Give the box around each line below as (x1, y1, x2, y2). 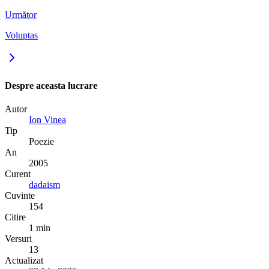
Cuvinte (5, 190, 35, 201)
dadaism (29, 179, 60, 190)
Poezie (29, 136, 54, 147)
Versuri (5, 233, 32, 244)
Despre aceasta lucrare (5, 80, 97, 91)
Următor (5, 10, 37, 20)
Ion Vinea (29, 114, 66, 125)
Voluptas (5, 30, 38, 41)
